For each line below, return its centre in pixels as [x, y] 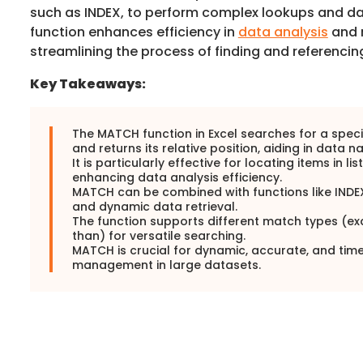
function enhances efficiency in [134, 32]
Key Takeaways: [88, 83]
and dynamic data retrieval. [154, 206]
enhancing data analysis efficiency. [177, 177]
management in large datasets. [166, 265]
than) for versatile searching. [158, 235]
